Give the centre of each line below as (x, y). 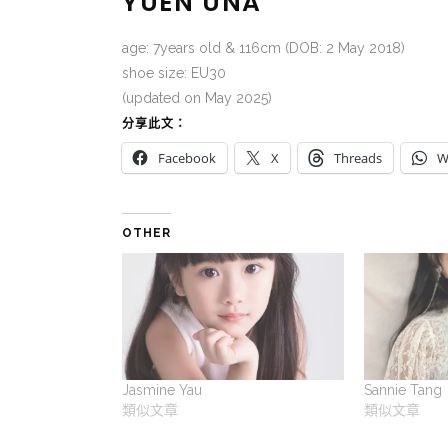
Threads (358, 157)
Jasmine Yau (162, 389)
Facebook (187, 157)
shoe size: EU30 (174, 72)
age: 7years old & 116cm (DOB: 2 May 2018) (263, 47)
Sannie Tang (402, 389)
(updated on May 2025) (197, 97)
